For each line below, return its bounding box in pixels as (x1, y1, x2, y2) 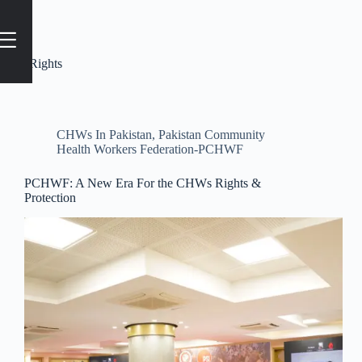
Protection (24, 191, 76, 204)
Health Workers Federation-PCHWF (57, 142, 243, 156)
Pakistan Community (158, 128, 265, 141)
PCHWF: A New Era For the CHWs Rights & (24, 176, 261, 190)
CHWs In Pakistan (57, 128, 152, 141)
